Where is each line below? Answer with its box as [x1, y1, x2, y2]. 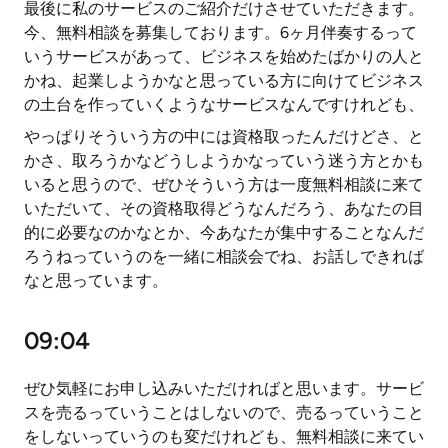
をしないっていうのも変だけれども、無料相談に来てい [24, 427, 424, 446]
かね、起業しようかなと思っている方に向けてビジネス [24, 71, 424, 90]
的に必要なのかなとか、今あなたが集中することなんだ [24, 223, 424, 242]
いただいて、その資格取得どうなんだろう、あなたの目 [24, 199, 424, 218]
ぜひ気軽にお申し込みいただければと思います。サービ [24, 379, 424, 398]
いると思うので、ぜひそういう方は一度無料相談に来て [24, 175, 424, 194]
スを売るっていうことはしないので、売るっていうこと [24, 403, 424, 422]
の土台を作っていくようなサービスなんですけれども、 [24, 95, 424, 114]
